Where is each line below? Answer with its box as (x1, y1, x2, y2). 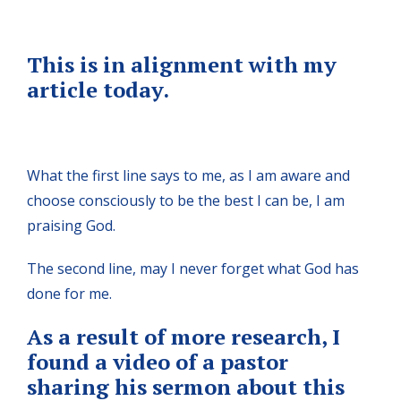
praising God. (27, 215, 115, 235)
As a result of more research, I (27, 321, 340, 351)
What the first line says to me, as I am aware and (27, 165, 350, 185)
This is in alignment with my (27, 49, 337, 79)
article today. (27, 74, 174, 104)
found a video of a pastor (27, 346, 288, 376)
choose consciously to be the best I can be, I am (27, 190, 345, 210)
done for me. (27, 283, 112, 303)
